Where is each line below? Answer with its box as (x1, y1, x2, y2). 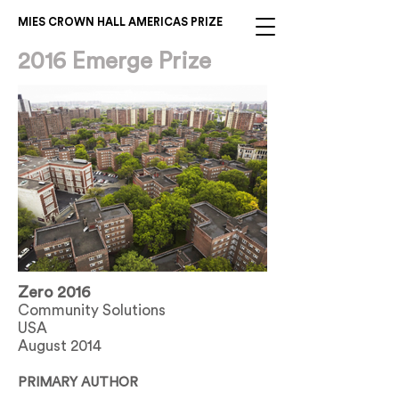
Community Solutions (18, 303, 166, 318)
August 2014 (18, 338, 102, 354)
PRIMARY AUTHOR (18, 376, 138, 389)
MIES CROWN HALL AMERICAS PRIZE (18, 17, 223, 28)
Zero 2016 (18, 284, 90, 300)
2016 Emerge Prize (18, 50, 211, 73)
